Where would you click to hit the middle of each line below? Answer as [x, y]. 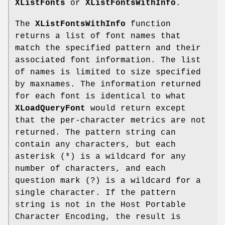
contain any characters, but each [95, 145]
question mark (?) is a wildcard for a [108, 181]
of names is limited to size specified [108, 73]
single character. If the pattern [95, 193]
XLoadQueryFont [50, 109]
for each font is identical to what [100, 97]
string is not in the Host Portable [100, 205]
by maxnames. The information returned [108, 85]
